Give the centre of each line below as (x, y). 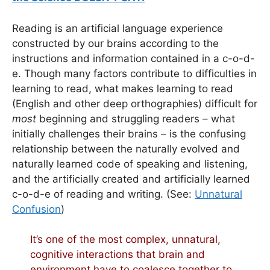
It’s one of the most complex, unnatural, (125, 240)
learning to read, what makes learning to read (123, 88)
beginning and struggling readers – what (136, 118)
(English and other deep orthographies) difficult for (135, 103)
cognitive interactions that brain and (118, 255)
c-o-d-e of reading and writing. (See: (103, 194)
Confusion (36, 209)
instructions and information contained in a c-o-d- (133, 58)
